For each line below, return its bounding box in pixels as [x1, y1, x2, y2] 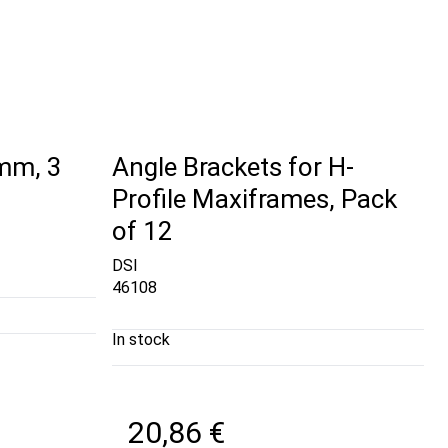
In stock [112, 329, 171, 349]
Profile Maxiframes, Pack [112, 184, 398, 215]
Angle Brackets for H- [112, 152, 355, 183]
